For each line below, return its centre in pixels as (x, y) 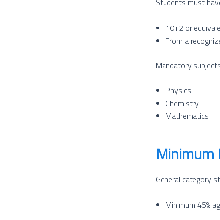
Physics (178, 91)
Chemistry (182, 103)
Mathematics (187, 116)
